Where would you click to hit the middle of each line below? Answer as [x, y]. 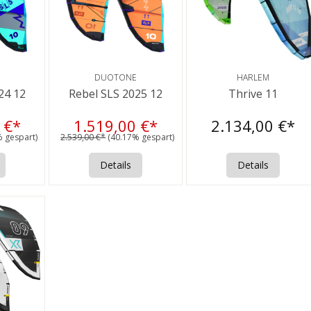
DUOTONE [116, 77]
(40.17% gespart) [141, 137]
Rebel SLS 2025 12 [116, 93]
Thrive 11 [253, 93]
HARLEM [253, 77]
